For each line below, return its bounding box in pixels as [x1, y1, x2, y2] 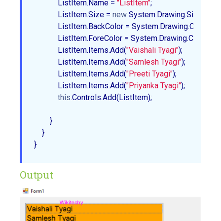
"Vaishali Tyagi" [126, 45, 179, 55]
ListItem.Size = [34, 9, 112, 19]
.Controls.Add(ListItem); [71, 92, 156, 102]
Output [20, 168, 53, 181]
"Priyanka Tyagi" [126, 80, 181, 90]
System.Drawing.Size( [127, 9, 205, 19]
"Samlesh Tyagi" [126, 57, 182, 67]
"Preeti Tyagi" [126, 69, 173, 78]
